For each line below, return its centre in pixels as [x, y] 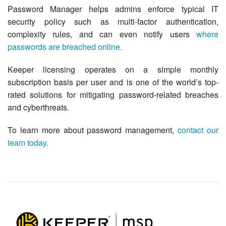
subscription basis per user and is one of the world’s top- [113, 82]
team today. [28, 142]
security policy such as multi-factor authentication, [113, 21]
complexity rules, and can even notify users [102, 34]
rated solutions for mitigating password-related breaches [113, 94]
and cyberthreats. [38, 107]
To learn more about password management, [93, 130]
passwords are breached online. [65, 46]
